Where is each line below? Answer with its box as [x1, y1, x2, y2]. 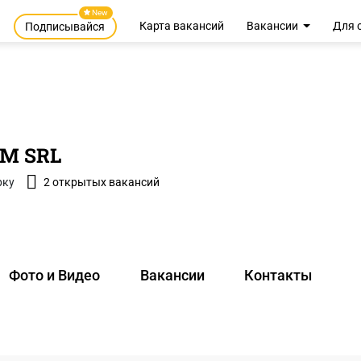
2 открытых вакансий [43, 176, 160, 189]
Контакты [244, 267, 313, 284]
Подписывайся [25, 20, 106, 33]
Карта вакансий [139, 19, 224, 33]
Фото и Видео [9, 267, 101, 284]
